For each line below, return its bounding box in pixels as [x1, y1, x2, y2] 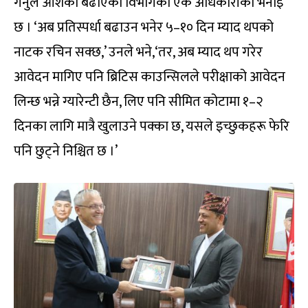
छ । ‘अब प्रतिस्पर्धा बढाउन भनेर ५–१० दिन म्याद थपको [14, 16, 274, 40]
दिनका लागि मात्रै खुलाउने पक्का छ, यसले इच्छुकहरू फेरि [14, 115, 289, 139]
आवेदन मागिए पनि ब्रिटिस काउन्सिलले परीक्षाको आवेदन [14, 65, 285, 89]
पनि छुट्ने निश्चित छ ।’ [14, 140, 118, 164]
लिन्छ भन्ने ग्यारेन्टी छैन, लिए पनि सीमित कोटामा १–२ [14, 90, 263, 114]
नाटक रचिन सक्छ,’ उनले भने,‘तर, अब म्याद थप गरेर [14, 41, 263, 65]
